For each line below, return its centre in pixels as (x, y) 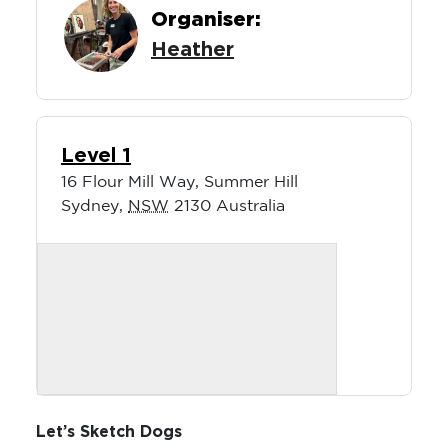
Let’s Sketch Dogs (109, 432)
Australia (250, 207)
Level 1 (96, 156)
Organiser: (206, 20)
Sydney (90, 207)
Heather (192, 50)
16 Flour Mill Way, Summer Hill (179, 183)
